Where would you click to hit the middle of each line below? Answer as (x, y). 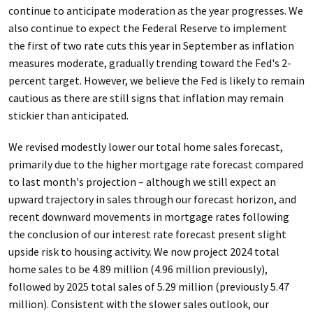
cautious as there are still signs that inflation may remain (146, 98)
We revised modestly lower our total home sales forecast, (145, 147)
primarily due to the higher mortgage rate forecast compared (155, 164)
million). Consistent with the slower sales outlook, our (138, 304)
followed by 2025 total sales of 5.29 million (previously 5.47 (148, 286)
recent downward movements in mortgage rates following (148, 217)
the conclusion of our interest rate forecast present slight (147, 234)
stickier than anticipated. (68, 115)
